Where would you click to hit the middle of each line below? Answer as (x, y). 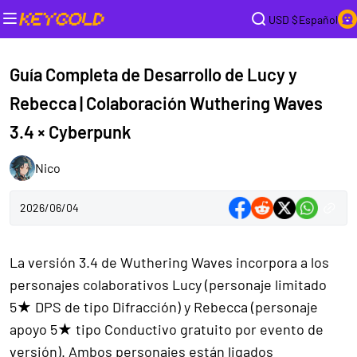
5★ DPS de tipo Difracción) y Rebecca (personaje (164, 306)
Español (318, 19)
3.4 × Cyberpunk (70, 131)
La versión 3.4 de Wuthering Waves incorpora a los (169, 262)
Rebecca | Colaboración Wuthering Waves (166, 102)
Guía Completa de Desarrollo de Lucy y (153, 74)
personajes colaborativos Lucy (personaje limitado (168, 284)
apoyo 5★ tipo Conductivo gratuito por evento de (167, 329)
